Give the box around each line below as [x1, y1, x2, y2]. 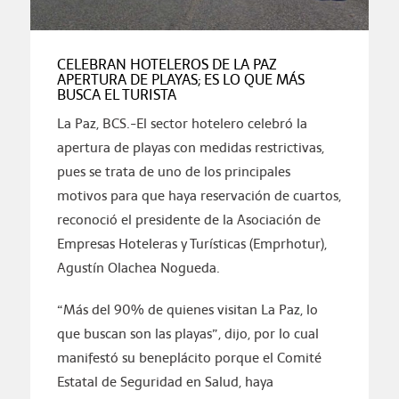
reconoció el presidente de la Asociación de [56, 209, 321, 231]
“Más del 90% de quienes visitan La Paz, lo [56, 299, 318, 321]
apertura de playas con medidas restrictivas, [56, 137, 324, 159]
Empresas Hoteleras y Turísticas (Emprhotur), [56, 233, 327, 255]
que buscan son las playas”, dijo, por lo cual [56, 323, 319, 345]
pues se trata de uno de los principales [56, 161, 290, 183]
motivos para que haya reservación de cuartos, [56, 185, 341, 207]
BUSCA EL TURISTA [56, 84, 176, 107]
